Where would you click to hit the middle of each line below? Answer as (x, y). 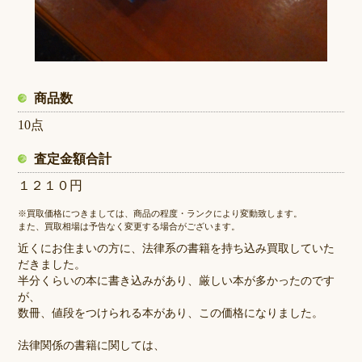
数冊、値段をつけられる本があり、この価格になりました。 (171, 314)
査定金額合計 (73, 159)
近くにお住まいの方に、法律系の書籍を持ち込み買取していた (177, 249)
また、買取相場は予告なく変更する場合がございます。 (129, 227)
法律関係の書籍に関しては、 (92, 346)
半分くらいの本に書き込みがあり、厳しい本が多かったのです (177, 281)
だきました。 (52, 265)
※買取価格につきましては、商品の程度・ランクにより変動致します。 (160, 214)
